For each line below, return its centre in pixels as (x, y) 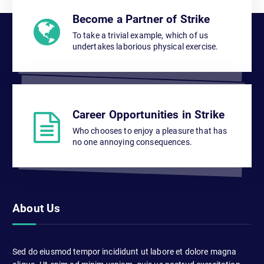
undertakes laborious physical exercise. (145, 46)
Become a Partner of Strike (141, 19)
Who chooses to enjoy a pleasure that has (150, 131)
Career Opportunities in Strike (148, 114)
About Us (37, 208)
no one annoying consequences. (132, 142)
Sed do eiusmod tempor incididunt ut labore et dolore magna (125, 252)
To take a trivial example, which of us (140, 35)
